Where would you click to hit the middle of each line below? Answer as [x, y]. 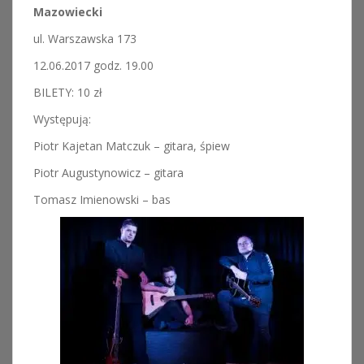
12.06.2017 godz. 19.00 [93, 65]
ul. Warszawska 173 [85, 39]
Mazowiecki [68, 12]
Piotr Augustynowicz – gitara [108, 173]
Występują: [62, 119]
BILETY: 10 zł [68, 92]
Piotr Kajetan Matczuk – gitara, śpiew [132, 146]
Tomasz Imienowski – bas [102, 199]
